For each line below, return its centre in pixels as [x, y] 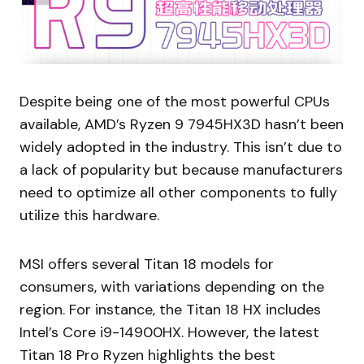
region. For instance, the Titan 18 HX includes [170, 309]
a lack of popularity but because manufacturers [181, 169]
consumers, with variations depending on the [172, 286]
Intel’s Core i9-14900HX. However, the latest [169, 332]
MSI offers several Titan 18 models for [147, 264]
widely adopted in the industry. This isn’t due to [181, 147]
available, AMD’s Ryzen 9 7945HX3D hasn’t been [182, 124]
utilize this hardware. [89, 215]
